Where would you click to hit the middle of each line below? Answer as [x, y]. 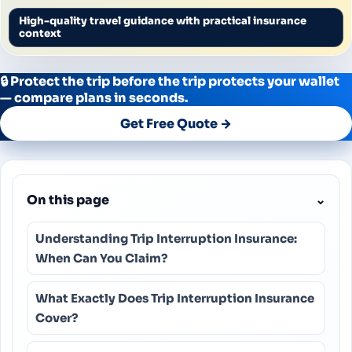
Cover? [57, 318]
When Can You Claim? [101, 258]
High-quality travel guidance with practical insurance [163, 21]
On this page [68, 200]
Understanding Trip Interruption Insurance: [166, 238]
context [40, 33]
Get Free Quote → [176, 123]
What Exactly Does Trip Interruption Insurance [175, 298]
